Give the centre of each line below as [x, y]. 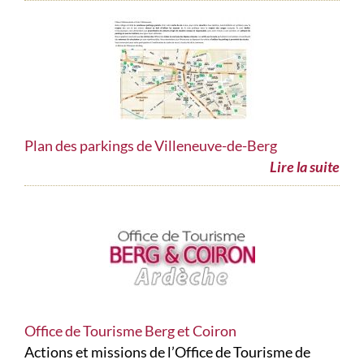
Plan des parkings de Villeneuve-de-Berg [151, 146]
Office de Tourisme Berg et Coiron [130, 331]
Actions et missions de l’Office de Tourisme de [167, 352]
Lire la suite [305, 167]
